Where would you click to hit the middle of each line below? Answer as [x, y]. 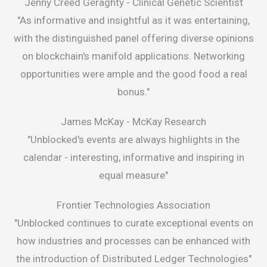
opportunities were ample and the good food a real [133, 74]
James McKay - [97, 122]
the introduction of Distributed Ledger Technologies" [133, 259]
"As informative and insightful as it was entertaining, [133, 21]
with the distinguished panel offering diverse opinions [133, 38]
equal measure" [133, 176]
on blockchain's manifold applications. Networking [133, 56]
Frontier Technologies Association [133, 205]
